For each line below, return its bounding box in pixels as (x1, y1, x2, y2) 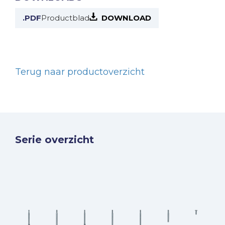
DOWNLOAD (101, 13, 151, 23)
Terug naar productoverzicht (15, 66, 145, 77)
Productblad (41, 13, 89, 23)
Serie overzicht (15, 133, 94, 146)
